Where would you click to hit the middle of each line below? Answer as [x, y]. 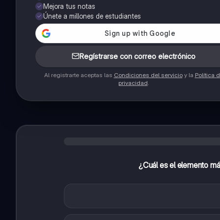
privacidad [133, 83]
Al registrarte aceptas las [79, 75]
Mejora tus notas [69, 6]
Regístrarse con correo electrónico [137, 56]
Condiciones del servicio [148, 75]
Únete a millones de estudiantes [92, 16]
